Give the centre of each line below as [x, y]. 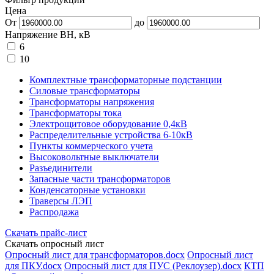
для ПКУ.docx [33, 266]
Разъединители [61, 168]
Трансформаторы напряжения [92, 102]
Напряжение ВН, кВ [48, 35]
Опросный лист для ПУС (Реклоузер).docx [153, 266]
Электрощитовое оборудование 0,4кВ [108, 124]
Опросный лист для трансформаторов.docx [95, 255]
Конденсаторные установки [87, 190]
